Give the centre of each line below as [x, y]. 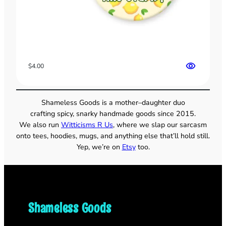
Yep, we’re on [99, 147]
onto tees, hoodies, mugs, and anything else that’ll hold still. [113, 136]
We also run [40, 125]
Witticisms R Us [87, 125]
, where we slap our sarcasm [160, 125]
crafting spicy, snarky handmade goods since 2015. [113, 114]
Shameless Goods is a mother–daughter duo [113, 102]
